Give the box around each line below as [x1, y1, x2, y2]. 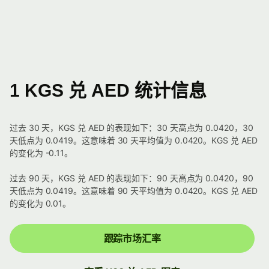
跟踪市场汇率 [103, 232, 161, 245]
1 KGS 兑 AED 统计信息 [10, 80, 207, 101]
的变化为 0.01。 [10, 198, 71, 209]
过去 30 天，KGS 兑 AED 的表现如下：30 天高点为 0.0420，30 [10, 122, 253, 133]
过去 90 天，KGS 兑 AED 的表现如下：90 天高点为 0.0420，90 [10, 173, 253, 184]
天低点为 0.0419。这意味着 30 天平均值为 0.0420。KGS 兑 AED [10, 135, 258, 146]
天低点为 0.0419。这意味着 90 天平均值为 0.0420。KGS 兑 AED [10, 186, 258, 196]
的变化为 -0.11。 [10, 148, 73, 159]
